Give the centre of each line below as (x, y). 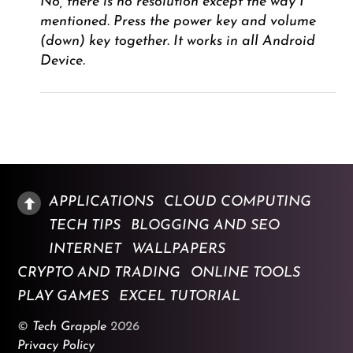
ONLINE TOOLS (246, 273)
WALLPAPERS (179, 249)
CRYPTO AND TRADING (99, 273)
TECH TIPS (85, 225)
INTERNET (85, 249)
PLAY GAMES (63, 296)
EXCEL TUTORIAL (180, 296)
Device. (62, 61)
